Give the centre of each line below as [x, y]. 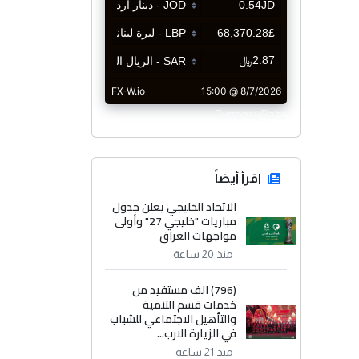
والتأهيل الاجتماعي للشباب [173, 319]
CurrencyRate [251, 114]
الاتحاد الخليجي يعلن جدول [175, 207]
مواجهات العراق [198, 236]
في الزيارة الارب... [197, 334]
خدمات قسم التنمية [190, 305]
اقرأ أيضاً [238, 179]
